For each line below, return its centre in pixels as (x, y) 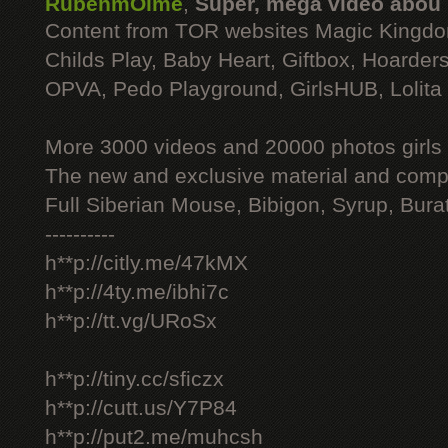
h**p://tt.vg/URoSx (131, 321)
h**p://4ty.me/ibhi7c (137, 292)
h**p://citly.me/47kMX (146, 263)
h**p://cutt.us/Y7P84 (141, 408)
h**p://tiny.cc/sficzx (134, 379)
